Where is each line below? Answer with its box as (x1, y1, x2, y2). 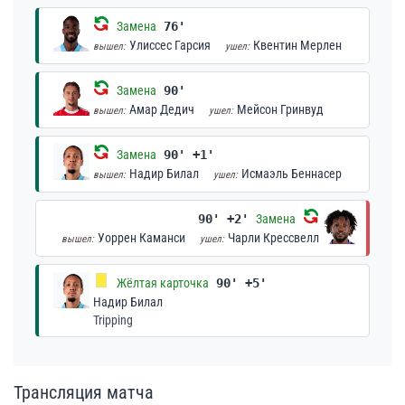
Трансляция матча (14, 381, 154, 403)
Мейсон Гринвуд (237, 102, 324, 117)
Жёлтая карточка (117, 275, 209, 290)
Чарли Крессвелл (228, 231, 319, 245)
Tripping (93, 313, 133, 327)
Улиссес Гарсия (129, 38, 211, 52)
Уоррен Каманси (98, 231, 185, 245)
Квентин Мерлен (253, 38, 342, 52)
